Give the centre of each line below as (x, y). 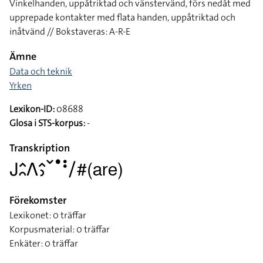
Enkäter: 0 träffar (44, 243)
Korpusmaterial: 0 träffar (60, 229)
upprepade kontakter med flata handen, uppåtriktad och (122, 17)
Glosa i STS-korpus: (47, 123)
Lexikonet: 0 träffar (48, 215)
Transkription (40, 148)
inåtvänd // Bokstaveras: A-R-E (70, 31)
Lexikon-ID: (32, 109)
